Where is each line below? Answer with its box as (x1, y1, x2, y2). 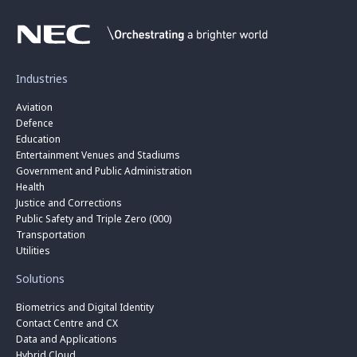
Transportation (16, 228, 85, 241)
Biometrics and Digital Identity (16, 300, 154, 314)
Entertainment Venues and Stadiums (16, 148, 180, 162)
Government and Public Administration (16, 164, 192, 178)
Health (16, 180, 45, 194)
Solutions (16, 271, 65, 286)
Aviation (16, 100, 53, 114)
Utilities (16, 244, 50, 257)
